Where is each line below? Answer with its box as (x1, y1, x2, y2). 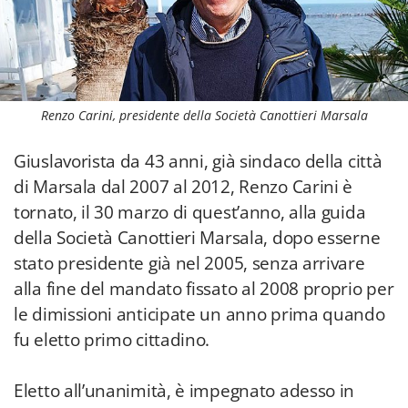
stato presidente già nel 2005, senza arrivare (14, 251, 365, 275)
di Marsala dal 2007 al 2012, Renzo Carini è (14, 175, 353, 199)
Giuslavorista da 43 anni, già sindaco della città (14, 149, 382, 173)
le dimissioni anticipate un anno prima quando (14, 302, 385, 326)
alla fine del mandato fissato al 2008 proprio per (14, 277, 394, 301)
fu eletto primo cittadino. (14, 328, 210, 352)
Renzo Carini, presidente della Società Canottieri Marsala (40, 107, 368, 124)
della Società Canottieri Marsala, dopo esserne (14, 226, 381, 250)
